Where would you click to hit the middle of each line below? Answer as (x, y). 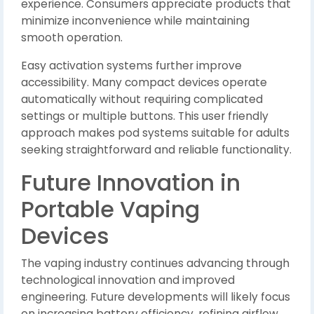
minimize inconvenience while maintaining (135, 21)
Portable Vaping (110, 209)
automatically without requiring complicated (142, 99)
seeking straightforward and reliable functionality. (156, 150)
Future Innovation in (131, 183)
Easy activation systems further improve (131, 66)
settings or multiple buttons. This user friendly (145, 116)
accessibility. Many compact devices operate (144, 82)
